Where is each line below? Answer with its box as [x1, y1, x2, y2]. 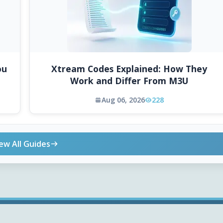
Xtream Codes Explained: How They [51, 63, 207, 75]
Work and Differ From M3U [70, 75, 189, 87]
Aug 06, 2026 [102, 95, 145, 105]
